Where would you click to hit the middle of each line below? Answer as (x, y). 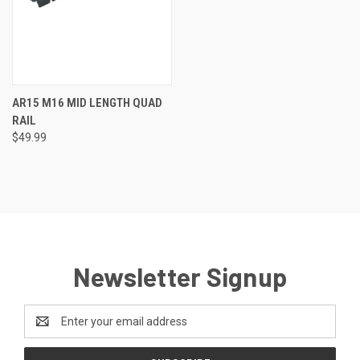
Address (45, 329)
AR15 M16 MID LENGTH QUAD (87, 102)
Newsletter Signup (180, 276)
